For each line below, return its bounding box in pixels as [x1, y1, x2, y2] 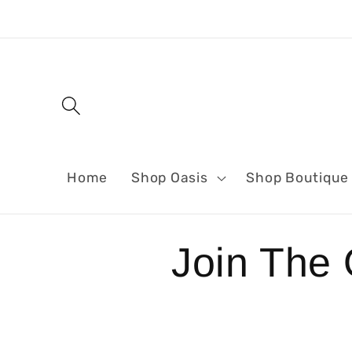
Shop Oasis [131, 169, 208, 185]
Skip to [28, 5, 84, 24]
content [28, 21, 90, 40]
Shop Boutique [246, 169, 350, 185]
